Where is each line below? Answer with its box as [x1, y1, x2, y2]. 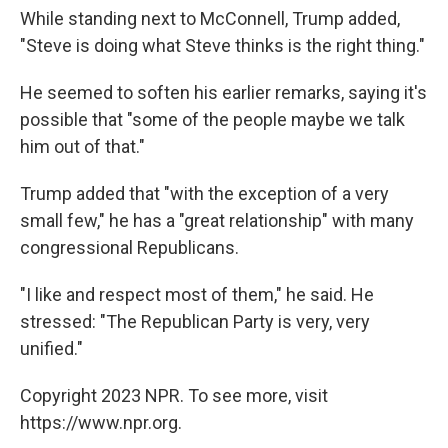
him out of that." [20, 136, 145, 158]
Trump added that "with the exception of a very [20, 183, 389, 205]
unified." [20, 338, 83, 360]
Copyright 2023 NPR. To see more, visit [20, 385, 328, 407]
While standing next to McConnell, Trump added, [20, 8, 400, 30]
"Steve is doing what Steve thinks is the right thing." [20, 35, 425, 57]
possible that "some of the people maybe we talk [20, 109, 405, 131]
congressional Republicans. [20, 237, 239, 259]
